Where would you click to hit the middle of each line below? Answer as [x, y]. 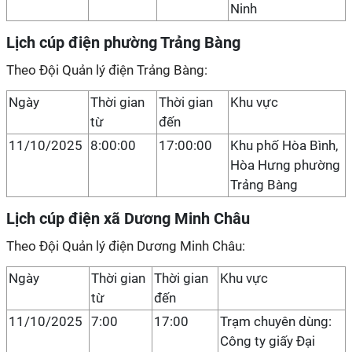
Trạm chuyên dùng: [276, 321]
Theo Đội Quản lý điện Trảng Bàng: [107, 70]
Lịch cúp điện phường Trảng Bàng [123, 42]
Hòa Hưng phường [285, 165]
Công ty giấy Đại [268, 341]
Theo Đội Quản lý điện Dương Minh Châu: [126, 246]
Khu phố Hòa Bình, [284, 145]
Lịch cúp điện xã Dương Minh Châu [128, 218]
